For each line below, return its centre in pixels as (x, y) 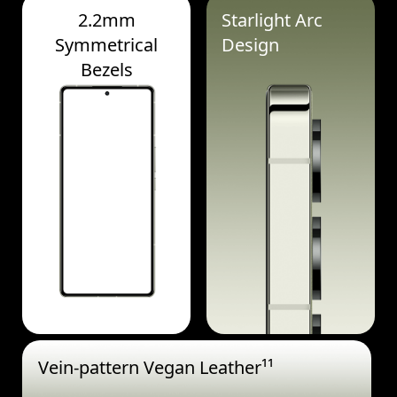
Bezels (106, 70)
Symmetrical (107, 45)
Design (251, 45)
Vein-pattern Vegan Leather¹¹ (156, 368)
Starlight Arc (272, 20)
